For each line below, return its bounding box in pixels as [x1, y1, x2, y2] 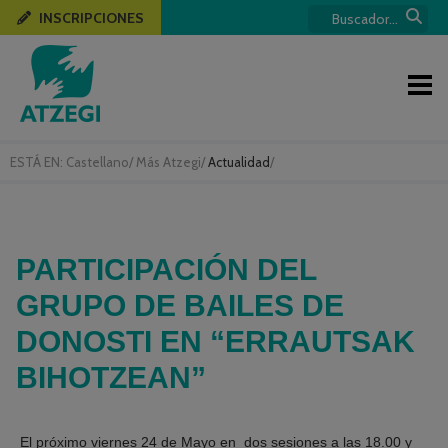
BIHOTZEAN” [16, 361, 206, 395]
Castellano [66, 154, 129, 170]
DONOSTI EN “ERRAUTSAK [16, 325, 415, 359]
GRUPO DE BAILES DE [16, 289, 344, 323]
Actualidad [208, 154, 270, 170]
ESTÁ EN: [10, 154, 66, 170]
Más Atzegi [136, 154, 201, 170]
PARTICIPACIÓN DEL [16, 253, 316, 287]
